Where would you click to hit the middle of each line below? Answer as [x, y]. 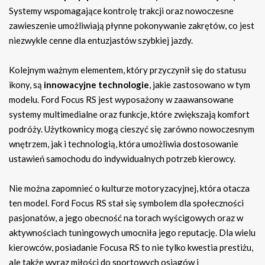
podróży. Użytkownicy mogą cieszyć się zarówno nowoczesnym [132, 129]
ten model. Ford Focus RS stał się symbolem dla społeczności [126, 203]
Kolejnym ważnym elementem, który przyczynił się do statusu [127, 70]
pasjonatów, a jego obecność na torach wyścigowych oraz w [126, 218]
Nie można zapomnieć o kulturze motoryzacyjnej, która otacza [129, 188]
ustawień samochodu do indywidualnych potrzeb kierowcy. [122, 159]
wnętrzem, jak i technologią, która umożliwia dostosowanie [124, 144]
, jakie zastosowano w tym [200, 85]
